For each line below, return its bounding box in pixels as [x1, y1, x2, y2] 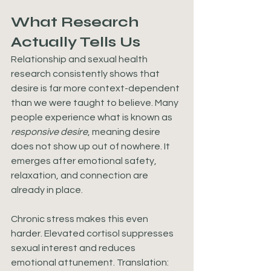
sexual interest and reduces [11, 243, 137, 253]
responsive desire [11, 127, 88, 137]
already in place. [11, 185, 83, 195]
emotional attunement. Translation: [11, 258, 171, 267]
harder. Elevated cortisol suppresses [11, 229, 175, 238]
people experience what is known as [11, 113, 174, 122]
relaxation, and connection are [11, 171, 150, 180]
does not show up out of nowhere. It [11, 142, 172, 151]
